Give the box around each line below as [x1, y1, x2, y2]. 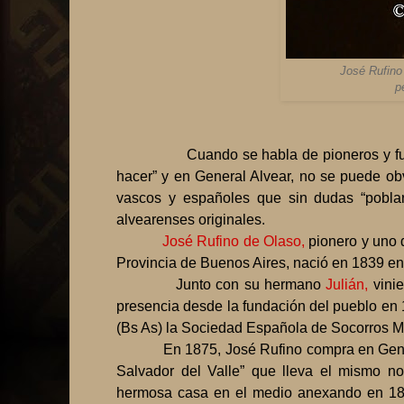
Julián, [326, 277, 373, 293]
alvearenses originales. [116, 212, 265, 228]
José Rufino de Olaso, [162, 234, 306, 250]
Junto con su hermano [175, 277, 326, 293]
